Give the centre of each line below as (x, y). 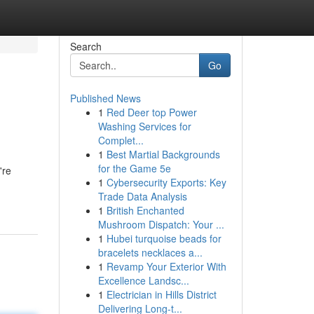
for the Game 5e (134, 168)
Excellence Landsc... (143, 280)
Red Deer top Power (151, 112)
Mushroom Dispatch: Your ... (161, 224)
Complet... (121, 140)
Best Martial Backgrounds (163, 154)
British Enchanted (145, 210)
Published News (105, 98)
